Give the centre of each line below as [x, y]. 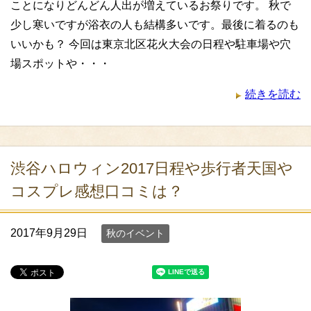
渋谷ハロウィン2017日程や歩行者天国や [152, 168]
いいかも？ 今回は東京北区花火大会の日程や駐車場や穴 [151, 44]
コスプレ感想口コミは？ [97, 191]
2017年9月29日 [49, 233]
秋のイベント [135, 233]
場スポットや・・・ [60, 64]
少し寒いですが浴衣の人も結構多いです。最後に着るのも [155, 25]
